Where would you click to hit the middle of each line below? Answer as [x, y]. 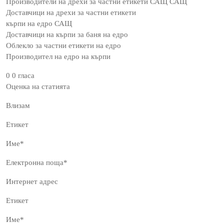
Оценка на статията [38, 86]
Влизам [18, 105]
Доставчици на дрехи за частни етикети [71, 12]
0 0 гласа [20, 75]
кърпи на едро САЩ [39, 23]
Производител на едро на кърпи [58, 56]
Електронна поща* [37, 162]
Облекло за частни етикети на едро [63, 45]
